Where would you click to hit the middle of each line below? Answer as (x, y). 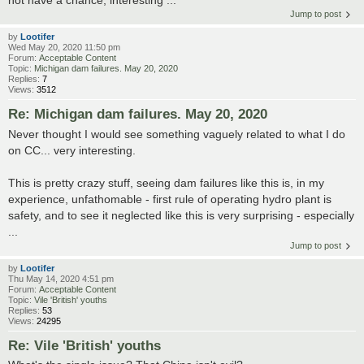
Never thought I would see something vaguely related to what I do (177, 134)
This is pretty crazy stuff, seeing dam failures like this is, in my (166, 182)
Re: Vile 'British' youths (84, 345)
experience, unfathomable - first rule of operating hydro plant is (170, 199)
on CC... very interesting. (72, 150)
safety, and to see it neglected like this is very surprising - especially (181, 215)
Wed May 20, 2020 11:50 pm (64, 47)
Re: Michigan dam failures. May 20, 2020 (138, 113)
